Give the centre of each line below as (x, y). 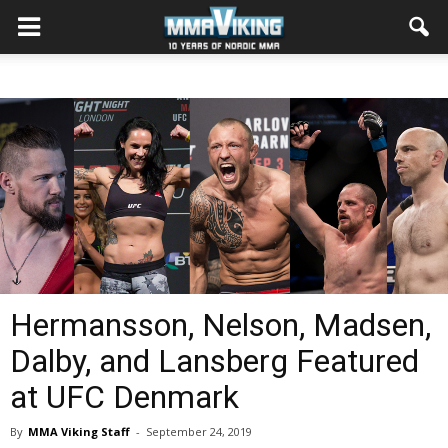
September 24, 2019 (199, 431)
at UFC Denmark (124, 397)
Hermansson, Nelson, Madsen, (220, 325)
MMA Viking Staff (79, 431)
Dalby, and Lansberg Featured (214, 361)
